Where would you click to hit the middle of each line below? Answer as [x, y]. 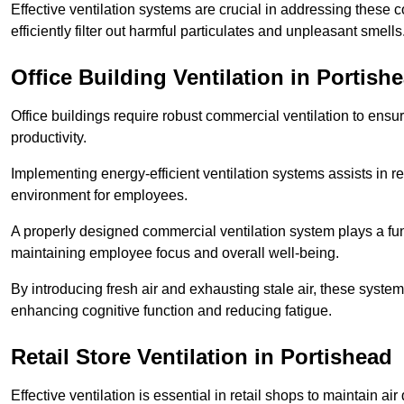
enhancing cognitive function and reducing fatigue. [173, 311]
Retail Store [71, 357]
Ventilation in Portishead [262, 357]
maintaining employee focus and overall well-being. [177, 253]
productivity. [49, 138]
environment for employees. [99, 196]
